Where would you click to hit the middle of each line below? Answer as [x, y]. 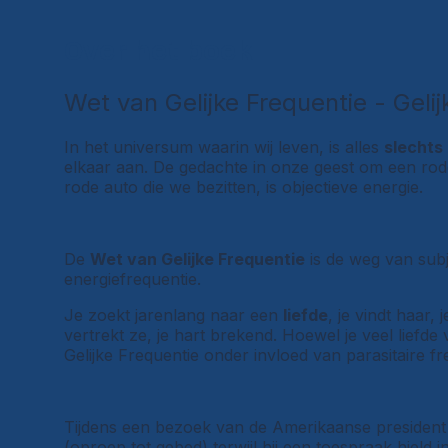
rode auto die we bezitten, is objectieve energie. [243, 186]
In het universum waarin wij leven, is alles [224, 146]
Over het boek [158, 51]
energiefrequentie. [132, 278]
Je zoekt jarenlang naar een [173, 314]
